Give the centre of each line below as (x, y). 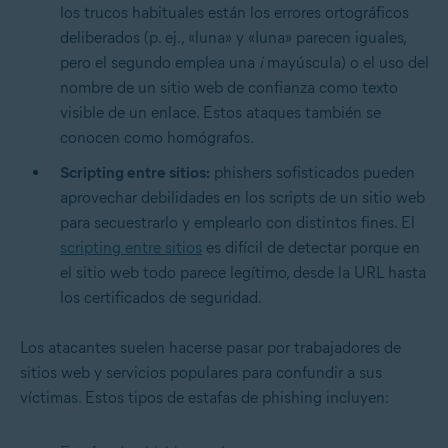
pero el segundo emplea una (159, 63)
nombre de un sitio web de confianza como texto (229, 88)
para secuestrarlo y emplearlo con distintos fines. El (237, 223)
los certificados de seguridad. (161, 298)
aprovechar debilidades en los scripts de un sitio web (242, 198)
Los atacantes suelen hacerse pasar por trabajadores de (210, 348)
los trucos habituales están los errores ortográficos (234, 13)
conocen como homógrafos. (157, 138)
